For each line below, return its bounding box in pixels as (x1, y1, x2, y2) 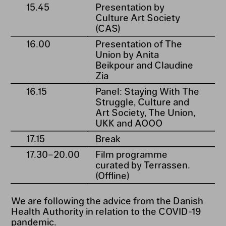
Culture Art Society (95, 11, 180, 23)
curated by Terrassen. (95, 158, 190, 170)
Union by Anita (95, 48, 159, 60)
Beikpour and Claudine (95, 59, 193, 70)
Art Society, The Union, (95, 106, 195, 118)
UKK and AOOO (95, 117, 162, 128)
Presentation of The (95, 37, 182, 49)
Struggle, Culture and (95, 95, 189, 107)
